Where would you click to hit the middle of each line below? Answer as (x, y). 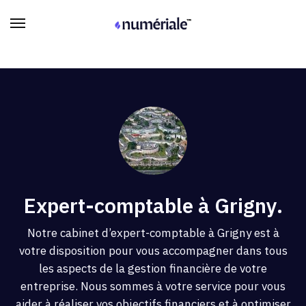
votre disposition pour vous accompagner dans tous (153, 251)
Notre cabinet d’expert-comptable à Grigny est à (153, 233)
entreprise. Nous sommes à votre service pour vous (153, 287)
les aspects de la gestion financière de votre (153, 269)
